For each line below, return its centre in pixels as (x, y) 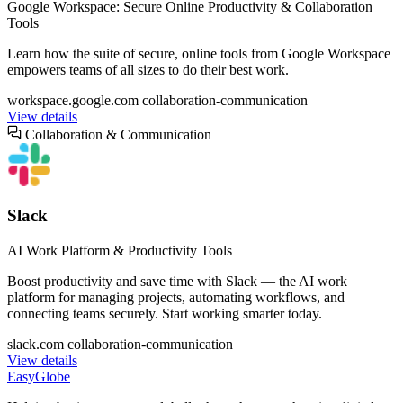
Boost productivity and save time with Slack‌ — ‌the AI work (177, 282)
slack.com (36, 345)
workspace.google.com (73, 100)
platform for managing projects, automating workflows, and (176, 298)
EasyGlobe (39, 377)
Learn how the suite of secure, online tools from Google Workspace (199, 53)
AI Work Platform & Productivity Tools (120, 251)
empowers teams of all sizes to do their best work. (148, 69)
